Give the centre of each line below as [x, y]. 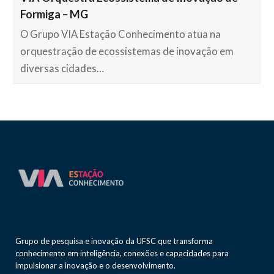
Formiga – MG [54, 14]
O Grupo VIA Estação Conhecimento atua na [121, 35]
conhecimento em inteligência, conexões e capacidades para [122, 254]
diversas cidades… [62, 69]
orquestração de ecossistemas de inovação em [127, 52]
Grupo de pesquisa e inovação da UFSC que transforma [114, 241]
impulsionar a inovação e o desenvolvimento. [95, 266]
